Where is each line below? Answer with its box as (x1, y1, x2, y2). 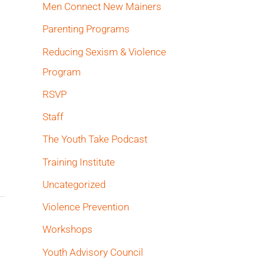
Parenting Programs (42, 23, 130, 35)
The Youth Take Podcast (42, 133, 147, 146)
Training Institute (42, 156, 115, 168)
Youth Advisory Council (42, 246, 143, 258)
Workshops (42, 223, 93, 236)
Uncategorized (42, 178, 105, 190)
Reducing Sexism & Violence (42, 45, 166, 58)
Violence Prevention (42, 201, 129, 213)
